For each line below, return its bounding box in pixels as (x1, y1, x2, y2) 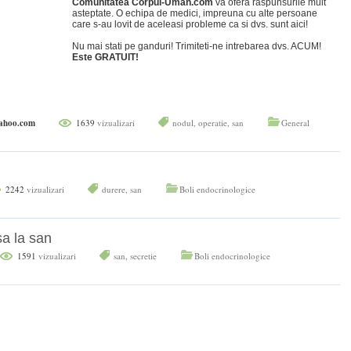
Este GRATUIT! (72, 52, 139, 63)
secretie (130, 250, 157, 262)
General (281, 117, 309, 128)
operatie (198, 117, 227, 128)
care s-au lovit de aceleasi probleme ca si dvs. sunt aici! (72, 19, 309, 30)
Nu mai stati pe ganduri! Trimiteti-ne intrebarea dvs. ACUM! (72, 41, 322, 52)
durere (102, 183, 125, 195)
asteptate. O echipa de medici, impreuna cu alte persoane (72, 8, 318, 19)
